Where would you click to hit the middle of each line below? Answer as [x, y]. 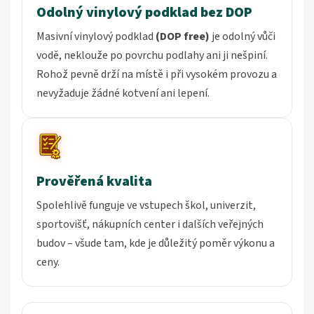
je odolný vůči [243, 36]
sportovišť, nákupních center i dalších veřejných [150, 224]
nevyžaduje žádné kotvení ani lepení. [123, 93]
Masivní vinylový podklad [96, 36]
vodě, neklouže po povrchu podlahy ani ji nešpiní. [152, 55]
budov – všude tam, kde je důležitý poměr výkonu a [156, 243]
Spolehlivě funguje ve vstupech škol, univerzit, [146, 205]
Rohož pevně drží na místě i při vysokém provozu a [157, 74]
